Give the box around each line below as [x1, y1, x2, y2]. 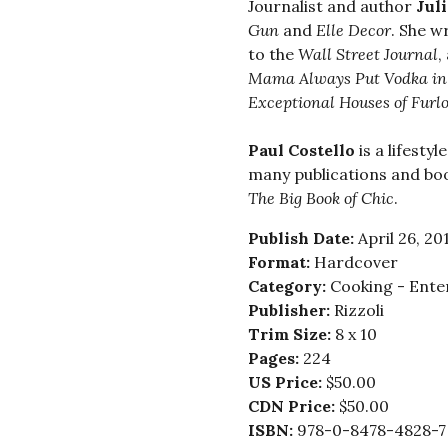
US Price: [247, 372, 326, 393]
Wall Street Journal [297, 44, 438, 65]
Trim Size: [247, 324, 335, 345]
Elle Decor [315, 20, 391, 41]
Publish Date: [247, 228, 358, 249]
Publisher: [247, 300, 334, 321]
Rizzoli [333, 300, 384, 321]
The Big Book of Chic [247, 188, 394, 209]
